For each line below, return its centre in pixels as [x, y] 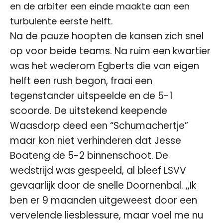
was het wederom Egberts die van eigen [105, 66]
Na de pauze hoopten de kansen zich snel [107, 36]
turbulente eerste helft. [61, 21]
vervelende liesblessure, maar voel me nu [107, 215]
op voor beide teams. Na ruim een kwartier [110, 51]
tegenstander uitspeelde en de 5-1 [91, 96]
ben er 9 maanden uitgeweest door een [104, 200]
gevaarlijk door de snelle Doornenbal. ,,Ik [103, 185]
